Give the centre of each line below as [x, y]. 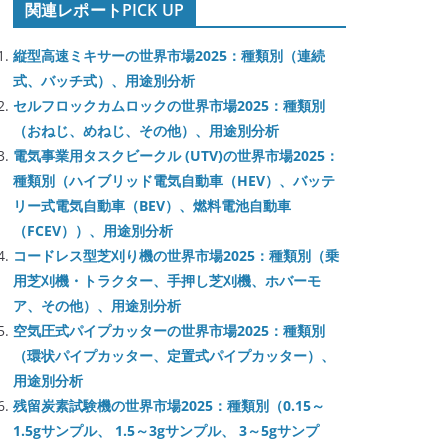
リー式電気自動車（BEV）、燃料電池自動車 [152, 205]
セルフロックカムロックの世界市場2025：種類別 [169, 105]
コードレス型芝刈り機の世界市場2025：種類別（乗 [176, 255]
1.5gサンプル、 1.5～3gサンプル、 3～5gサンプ [166, 430]
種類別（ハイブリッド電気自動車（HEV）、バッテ [174, 180]
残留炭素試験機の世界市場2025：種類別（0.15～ [169, 405]
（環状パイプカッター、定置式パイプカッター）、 [174, 355]
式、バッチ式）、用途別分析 [104, 80]
